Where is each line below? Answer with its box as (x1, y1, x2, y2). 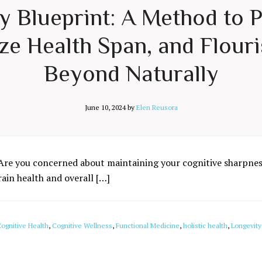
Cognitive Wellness (52, 221, 112, 230)
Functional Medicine (116, 221, 180, 230)
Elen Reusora (136, 103, 178, 112)
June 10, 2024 (84, 103, 126, 112)
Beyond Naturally (43, 60, 219, 87)
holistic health (183, 221, 227, 230)
